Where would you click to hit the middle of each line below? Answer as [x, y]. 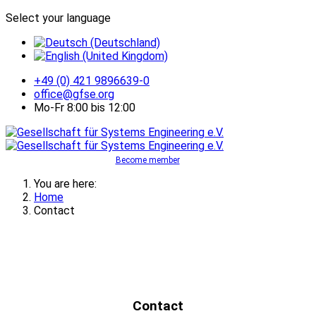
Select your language [58, 18]
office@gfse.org [74, 94]
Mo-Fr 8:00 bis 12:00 [85, 108]
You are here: [68, 184]
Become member [147, 160]
